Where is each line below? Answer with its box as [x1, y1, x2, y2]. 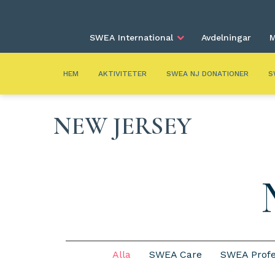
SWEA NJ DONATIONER [166, 69, 249, 78]
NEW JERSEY [53, 111, 192, 141]
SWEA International [90, 33, 173, 42]
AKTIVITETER [98, 69, 147, 78]
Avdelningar [201, 33, 251, 42]
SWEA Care [149, 249, 202, 260]
